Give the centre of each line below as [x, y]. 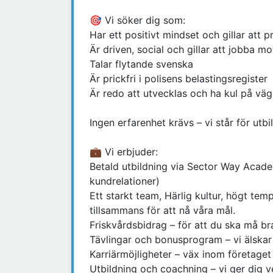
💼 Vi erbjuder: [124, 152]
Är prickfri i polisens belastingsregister [179, 79]
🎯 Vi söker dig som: [137, 20]
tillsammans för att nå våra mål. [162, 211]
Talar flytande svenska [141, 64]
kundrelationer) [125, 181]
